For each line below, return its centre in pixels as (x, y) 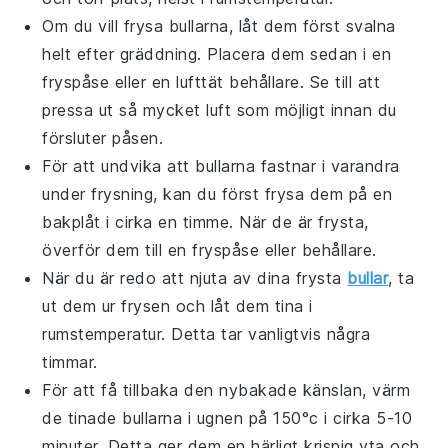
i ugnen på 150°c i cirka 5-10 (297, 417)
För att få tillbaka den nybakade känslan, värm (226, 389)
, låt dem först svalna (312, 25)
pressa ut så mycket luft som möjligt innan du (219, 109)
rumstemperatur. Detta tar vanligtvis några (206, 333)
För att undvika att (119, 165)
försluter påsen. (103, 137)
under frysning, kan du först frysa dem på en (217, 193)
